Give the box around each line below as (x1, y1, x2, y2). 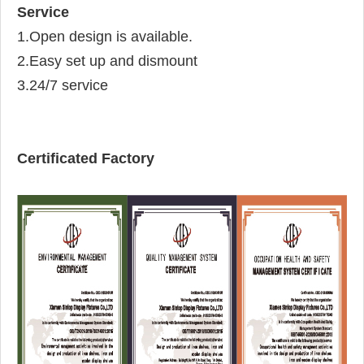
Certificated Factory (17, 150, 154, 167)
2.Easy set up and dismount (17, 53, 197, 70)
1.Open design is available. (17, 28, 193, 45)
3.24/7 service (17, 77, 108, 94)
